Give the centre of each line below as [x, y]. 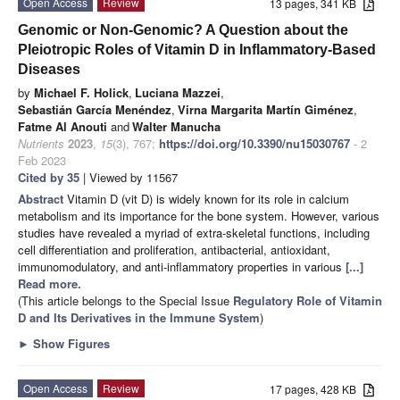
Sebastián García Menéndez [95, 109]
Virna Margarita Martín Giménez [266, 109]
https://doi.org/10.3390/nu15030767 [254, 143]
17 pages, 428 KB [317, 388]
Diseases [49, 69]
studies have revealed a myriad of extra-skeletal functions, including [194, 232]
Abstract [42, 198]
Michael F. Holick [81, 92]
